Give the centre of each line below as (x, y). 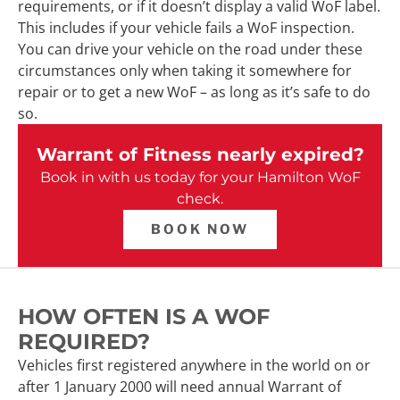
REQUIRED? (84, 341)
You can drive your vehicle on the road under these (190, 49)
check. (200, 198)
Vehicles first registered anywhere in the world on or (194, 365)
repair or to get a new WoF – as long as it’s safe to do (194, 92)
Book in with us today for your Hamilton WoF (200, 177)
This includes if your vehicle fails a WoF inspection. (186, 27)
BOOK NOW (200, 229)
